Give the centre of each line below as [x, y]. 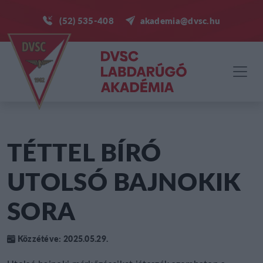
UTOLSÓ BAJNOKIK [124, 181]
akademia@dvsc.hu [180, 20]
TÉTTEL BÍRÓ [84, 151]
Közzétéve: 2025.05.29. [62, 238]
